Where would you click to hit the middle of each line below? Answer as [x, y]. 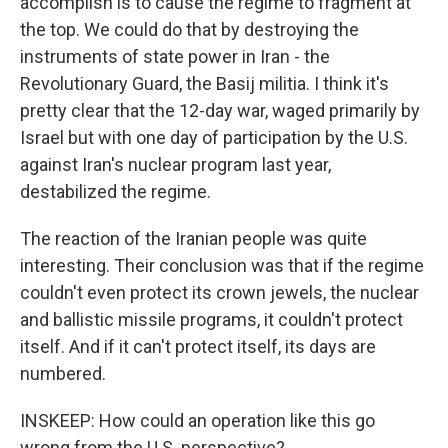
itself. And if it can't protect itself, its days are [198, 346]
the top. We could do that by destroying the [189, 29]
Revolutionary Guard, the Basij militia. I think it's [204, 83]
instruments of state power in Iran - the [175, 56]
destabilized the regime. [115, 191]
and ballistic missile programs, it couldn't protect [211, 319]
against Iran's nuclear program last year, [175, 164]
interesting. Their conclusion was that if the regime [222, 265]
